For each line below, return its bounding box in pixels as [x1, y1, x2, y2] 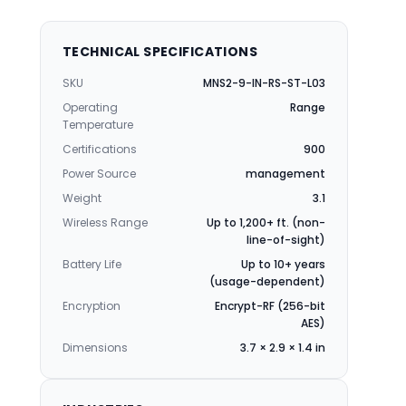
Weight [63, 190, 101, 206]
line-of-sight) [246, 232, 325, 247]
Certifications [63, 141, 137, 157]
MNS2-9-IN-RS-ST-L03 [203, 75, 325, 91]
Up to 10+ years [241, 256, 325, 272]
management [246, 166, 325, 181]
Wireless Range [63, 215, 148, 230]
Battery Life [63, 256, 121, 272]
